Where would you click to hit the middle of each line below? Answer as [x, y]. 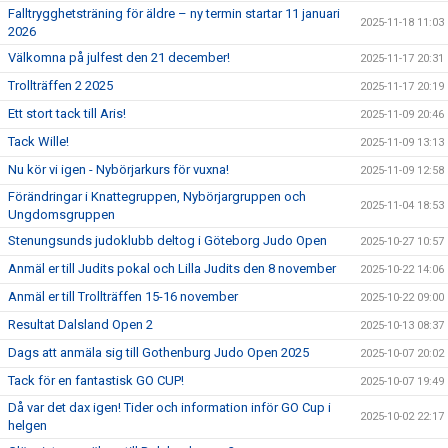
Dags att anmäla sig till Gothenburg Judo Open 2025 [158, 352]
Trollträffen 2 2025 [60, 85]
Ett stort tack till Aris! [67, 113]
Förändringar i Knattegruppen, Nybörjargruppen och [157, 196]
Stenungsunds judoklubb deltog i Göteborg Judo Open [167, 240]
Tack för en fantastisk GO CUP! [96, 380]
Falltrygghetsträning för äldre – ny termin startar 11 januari [174, 13]
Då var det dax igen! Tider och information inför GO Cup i [169, 407]
